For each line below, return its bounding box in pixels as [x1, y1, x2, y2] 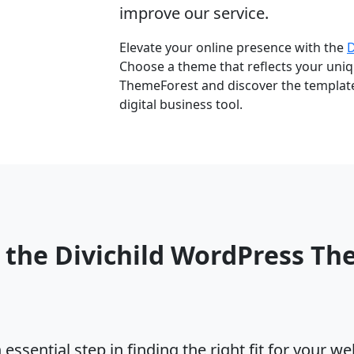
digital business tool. [119, 96, 243, 113]
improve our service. [119, 2, 269, 24]
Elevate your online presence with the [119, 39, 347, 56]
